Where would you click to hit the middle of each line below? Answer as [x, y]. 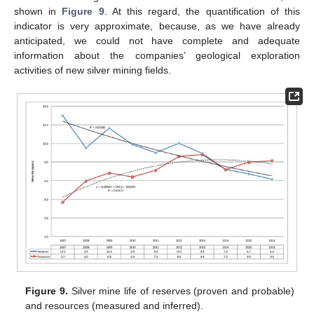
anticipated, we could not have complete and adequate [157, 40]
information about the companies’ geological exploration [157, 55]
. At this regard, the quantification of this [202, 11]
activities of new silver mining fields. [93, 70]
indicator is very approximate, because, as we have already [157, 26]
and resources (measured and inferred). [115, 306]
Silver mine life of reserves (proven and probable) [181, 291]
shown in [38, 11]
